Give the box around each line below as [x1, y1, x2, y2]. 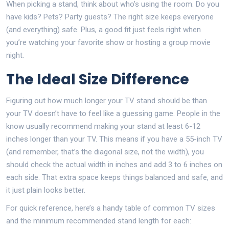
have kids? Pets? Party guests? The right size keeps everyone [6, 12, 214, 21]
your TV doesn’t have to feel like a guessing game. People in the [6, 108, 220, 118]
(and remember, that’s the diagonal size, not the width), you [6, 147, 204, 156]
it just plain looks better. [6, 185, 85, 195]
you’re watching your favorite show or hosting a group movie [6, 37, 211, 47]
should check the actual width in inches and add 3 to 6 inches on [6, 159, 222, 169]
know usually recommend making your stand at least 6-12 [6, 121, 200, 131]
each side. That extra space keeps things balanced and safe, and [6, 172, 223, 182]
